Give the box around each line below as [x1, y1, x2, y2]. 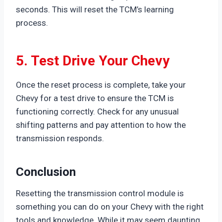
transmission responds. [16, 133, 104, 143]
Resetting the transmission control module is [16, 188, 184, 198]
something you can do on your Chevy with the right [16, 201, 204, 212]
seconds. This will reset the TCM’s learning [16, 4, 174, 14]
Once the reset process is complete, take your [16, 79, 186, 90]
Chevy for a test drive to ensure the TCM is [16, 93, 174, 103]
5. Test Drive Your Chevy [16, 52, 169, 69]
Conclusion [16, 165, 76, 179]
